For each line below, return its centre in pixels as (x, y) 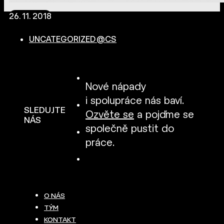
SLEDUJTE (45, 111)
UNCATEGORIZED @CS (73, 40)
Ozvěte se (110, 115)
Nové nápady (115, 87)
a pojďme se (164, 115)
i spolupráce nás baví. (135, 101)
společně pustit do (130, 129)
